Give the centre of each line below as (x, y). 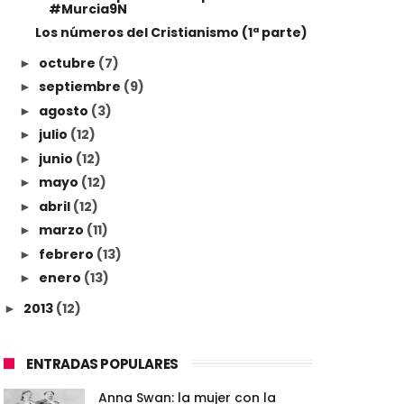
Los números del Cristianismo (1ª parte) (171, 33)
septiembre (81, 87)
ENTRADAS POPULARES (102, 363)
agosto (64, 110)
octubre (68, 63)
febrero (67, 254)
